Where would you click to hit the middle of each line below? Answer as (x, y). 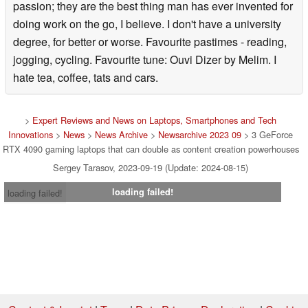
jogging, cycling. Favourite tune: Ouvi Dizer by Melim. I (145, 59)
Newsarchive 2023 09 (200, 134)
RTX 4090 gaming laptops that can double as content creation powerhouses (151, 149)
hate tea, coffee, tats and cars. (86, 77)
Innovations (31, 134)
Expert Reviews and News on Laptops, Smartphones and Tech (154, 120)
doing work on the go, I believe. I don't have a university (147, 24)
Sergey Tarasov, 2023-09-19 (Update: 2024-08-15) (151, 167)
